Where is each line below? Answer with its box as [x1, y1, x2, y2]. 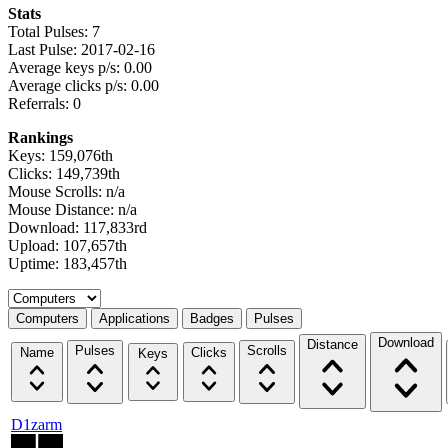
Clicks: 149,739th [8, 164, 120, 182]
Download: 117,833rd [8, 218, 147, 236]
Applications [99, 310, 170, 326]
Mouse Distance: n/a [8, 200, 137, 218]
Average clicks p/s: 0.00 [8, 76, 159, 94]
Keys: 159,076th [8, 146, 113, 164]
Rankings [8, 128, 73, 146]
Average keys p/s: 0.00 [8, 58, 152, 76]
